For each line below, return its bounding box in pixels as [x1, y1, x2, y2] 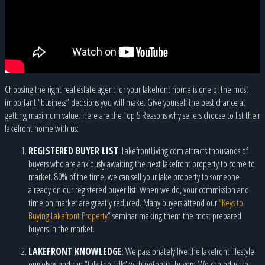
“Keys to [219, 196, 243, 209]
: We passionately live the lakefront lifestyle [122, 244, 254, 258]
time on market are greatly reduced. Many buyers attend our [28, 196, 219, 209]
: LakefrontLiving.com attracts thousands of [118, 144, 248, 157]
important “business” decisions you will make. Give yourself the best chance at [5, 95, 245, 109]
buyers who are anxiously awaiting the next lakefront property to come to [28, 157, 255, 170]
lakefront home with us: [5, 121, 79, 135]
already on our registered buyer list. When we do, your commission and [28, 183, 249, 196]
